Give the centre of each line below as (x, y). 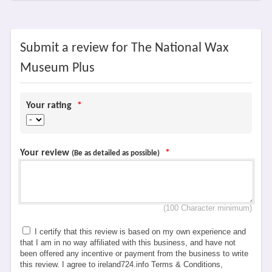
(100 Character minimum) (208, 208)
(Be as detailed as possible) (115, 153)
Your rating (50, 105)
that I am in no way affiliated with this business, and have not (127, 242)
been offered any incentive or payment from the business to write (134, 253)
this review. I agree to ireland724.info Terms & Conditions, (121, 264)
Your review (46, 153)
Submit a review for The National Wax (124, 48)
